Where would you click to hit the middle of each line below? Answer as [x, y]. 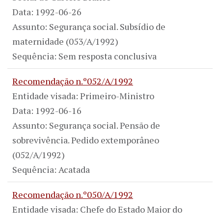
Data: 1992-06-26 [47, 12]
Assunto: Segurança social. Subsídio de [89, 26]
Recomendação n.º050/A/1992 [73, 194]
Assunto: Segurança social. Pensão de [86, 125]
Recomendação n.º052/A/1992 [73, 81]
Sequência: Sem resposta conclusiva [84, 56]
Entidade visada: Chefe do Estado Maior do [97, 209]
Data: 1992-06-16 [47, 110]
